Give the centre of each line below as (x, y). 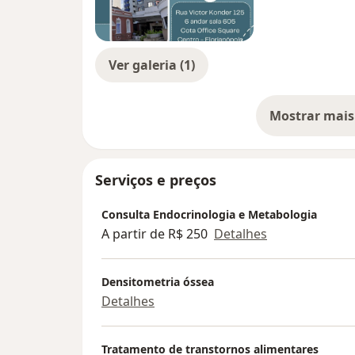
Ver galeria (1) (152, 65)
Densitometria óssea (158, 281)
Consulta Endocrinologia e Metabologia (209, 214)
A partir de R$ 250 (155, 233)
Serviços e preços (156, 180)
